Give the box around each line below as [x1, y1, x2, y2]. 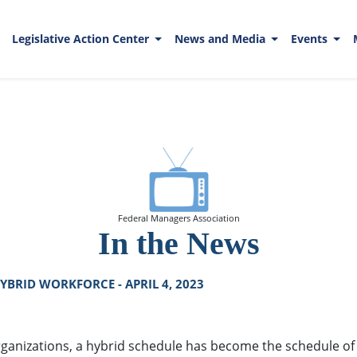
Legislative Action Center [11, 31, 152, 47]
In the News [97, 225, 260, 261]
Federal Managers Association [117, 212, 240, 224]
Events [290, 31, 331, 47]
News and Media [174, 31, 269, 47]
